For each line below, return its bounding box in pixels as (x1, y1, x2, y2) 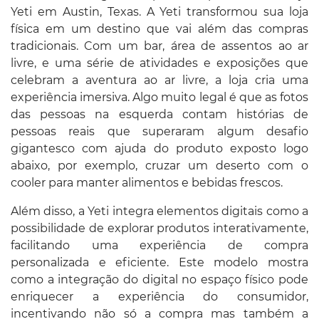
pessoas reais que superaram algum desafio (11, 124, 308, 138)
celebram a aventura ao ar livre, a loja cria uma (11, 73, 308, 87)
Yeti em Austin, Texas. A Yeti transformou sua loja (11, 4, 308, 19)
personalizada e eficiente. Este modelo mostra (11, 255, 308, 269)
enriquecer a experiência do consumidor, (11, 289, 308, 303)
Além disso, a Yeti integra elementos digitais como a (11, 204, 308, 218)
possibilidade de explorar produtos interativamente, (11, 221, 308, 235)
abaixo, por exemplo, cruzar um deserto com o (11, 158, 308, 172)
